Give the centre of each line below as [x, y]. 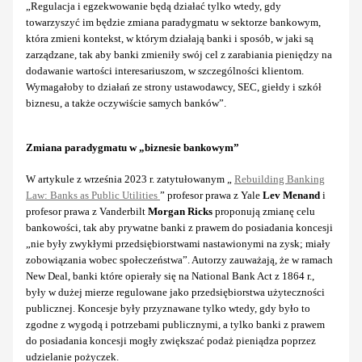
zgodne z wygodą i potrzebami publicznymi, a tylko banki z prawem [175, 324]
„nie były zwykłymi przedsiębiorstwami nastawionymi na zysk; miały [178, 243]
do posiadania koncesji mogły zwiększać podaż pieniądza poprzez [171, 340]
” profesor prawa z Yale [211, 195]
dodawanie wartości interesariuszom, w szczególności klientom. [165, 70]
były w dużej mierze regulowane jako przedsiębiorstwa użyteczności [175, 292]
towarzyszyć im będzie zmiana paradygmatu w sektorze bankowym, [173, 22]
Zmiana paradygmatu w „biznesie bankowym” [133, 147]
